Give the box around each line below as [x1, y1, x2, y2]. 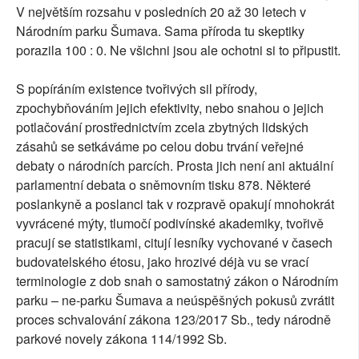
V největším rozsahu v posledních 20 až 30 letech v [16, 2, 306, 21]
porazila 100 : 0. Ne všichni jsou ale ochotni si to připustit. [16, 40, 341, 59]
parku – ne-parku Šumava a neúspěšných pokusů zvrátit [16, 290, 334, 309]
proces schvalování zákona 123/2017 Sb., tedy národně [16, 309, 331, 329]
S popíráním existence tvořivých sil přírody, [16, 79, 257, 98]
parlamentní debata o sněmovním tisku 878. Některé [16, 175, 311, 194]
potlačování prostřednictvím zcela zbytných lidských [16, 117, 309, 136]
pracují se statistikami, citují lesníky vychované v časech [16, 232, 333, 252]
